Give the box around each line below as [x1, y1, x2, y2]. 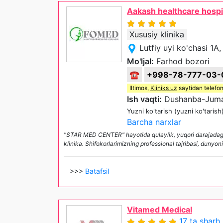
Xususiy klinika [129, 29, 184, 40]
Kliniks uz [150, 84, 177, 92]
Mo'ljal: [127, 56, 154, 67]
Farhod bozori [154, 56, 210, 67]
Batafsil [85, 167, 109, 176]
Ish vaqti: [127, 94, 162, 105]
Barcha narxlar [127, 117, 181, 127]
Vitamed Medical [127, 205, 192, 215]
